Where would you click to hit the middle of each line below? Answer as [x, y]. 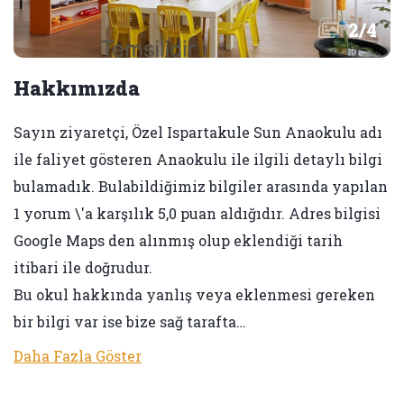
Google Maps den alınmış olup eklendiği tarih [178, 240]
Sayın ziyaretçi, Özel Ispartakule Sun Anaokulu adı [198, 132]
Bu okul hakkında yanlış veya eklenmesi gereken [194, 294]
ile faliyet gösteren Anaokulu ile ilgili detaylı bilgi [198, 159]
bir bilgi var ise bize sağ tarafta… [130, 321]
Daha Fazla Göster [78, 356]
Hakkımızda [77, 88]
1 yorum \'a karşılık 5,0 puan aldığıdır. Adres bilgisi [197, 213]
